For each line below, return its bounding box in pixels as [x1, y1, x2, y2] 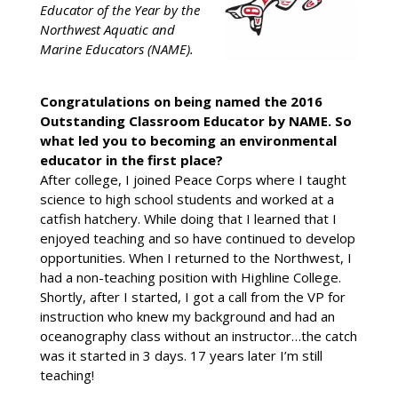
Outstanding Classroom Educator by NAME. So [39, 111, 352, 130]
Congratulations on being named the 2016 [39, 92, 322, 110]
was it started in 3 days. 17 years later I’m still [39, 346, 322, 364]
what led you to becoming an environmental [39, 131, 337, 149]
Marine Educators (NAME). [39, 39, 194, 58]
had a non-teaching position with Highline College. [39, 267, 341, 286]
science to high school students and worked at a [39, 189, 334, 208]
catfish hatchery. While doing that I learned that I [39, 209, 337, 227]
